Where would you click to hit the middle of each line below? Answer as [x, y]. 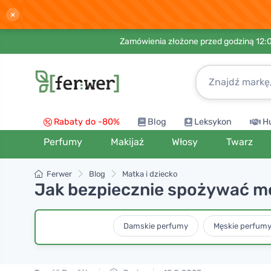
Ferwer [59, 174]
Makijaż [127, 142]
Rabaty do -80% [87, 122]
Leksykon [213, 122]
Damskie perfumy [156, 226]
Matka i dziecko [150, 174]
